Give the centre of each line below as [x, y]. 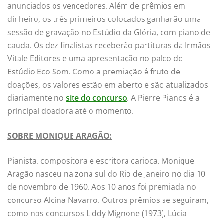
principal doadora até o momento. [71, 111]
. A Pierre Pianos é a [163, 98]
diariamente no [36, 98]
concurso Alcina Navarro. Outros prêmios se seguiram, [108, 200]
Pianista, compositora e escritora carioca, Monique [101, 160]
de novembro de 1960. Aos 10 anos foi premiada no [102, 187]
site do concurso [96, 98]
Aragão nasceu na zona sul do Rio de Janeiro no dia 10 [106, 173]
